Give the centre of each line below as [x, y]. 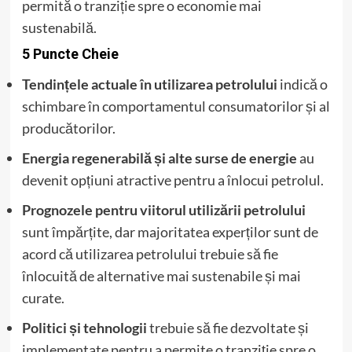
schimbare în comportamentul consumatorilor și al [176, 106]
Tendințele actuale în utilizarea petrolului [149, 84]
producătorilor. [68, 128]
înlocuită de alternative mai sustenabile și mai [161, 276]
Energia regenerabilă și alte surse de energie [159, 158]
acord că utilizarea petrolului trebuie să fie [150, 254]
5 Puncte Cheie [70, 54]
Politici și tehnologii [84, 328]
